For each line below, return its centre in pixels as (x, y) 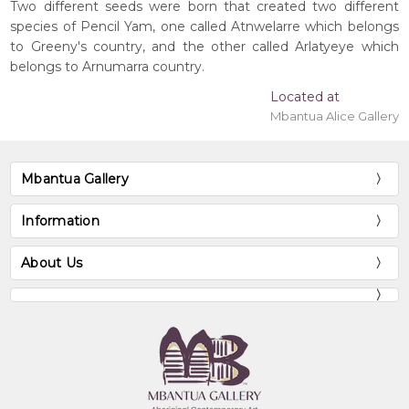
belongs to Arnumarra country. (108, 67)
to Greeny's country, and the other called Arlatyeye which (204, 47)
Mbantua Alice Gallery (334, 116)
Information (60, 221)
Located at (304, 97)
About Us (52, 263)
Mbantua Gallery (75, 179)
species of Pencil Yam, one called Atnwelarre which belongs (204, 27)
